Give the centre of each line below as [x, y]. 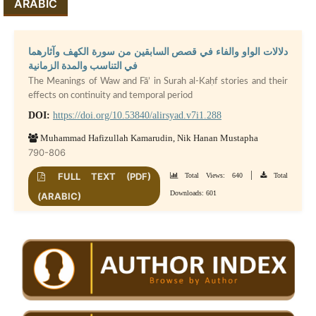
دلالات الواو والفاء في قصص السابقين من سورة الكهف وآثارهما [158, 51]
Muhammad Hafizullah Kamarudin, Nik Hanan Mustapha [148, 138]
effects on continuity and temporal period [110, 95]
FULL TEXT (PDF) [99, 177]
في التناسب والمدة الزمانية [83, 65]
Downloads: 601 [193, 193]
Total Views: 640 [210, 176]
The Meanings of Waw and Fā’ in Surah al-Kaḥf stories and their [158, 81]
